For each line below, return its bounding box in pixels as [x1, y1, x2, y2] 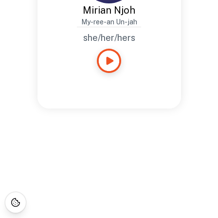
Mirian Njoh [83, 4, 135, 16]
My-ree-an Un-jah [81, 18, 137, 26]
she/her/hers [83, 33, 135, 43]
